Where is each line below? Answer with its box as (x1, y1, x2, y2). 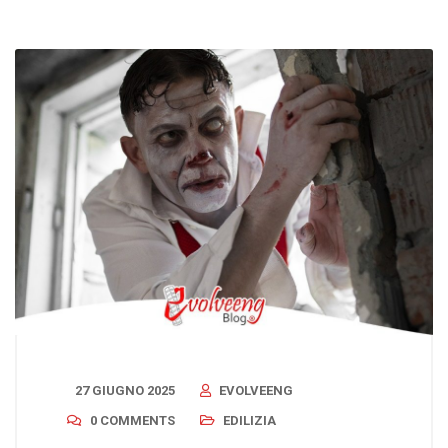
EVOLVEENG (219, 382, 293, 398)
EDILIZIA (223, 412, 276, 428)
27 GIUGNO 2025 (75, 382, 175, 398)
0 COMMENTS (90, 412, 175, 428)
